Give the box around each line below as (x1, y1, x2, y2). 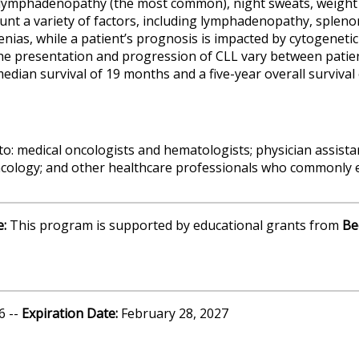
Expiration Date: (22, 304, 121, 322)
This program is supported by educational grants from (10, 216, 342, 234)
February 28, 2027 (121, 304, 228, 322)
